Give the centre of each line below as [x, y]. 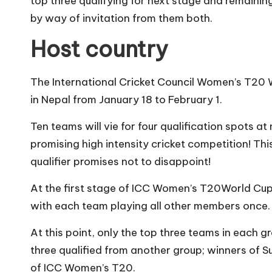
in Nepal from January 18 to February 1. [126, 99]
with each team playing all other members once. [150, 206]
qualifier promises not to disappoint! [121, 161]
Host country [99, 49]
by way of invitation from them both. [121, 18]
